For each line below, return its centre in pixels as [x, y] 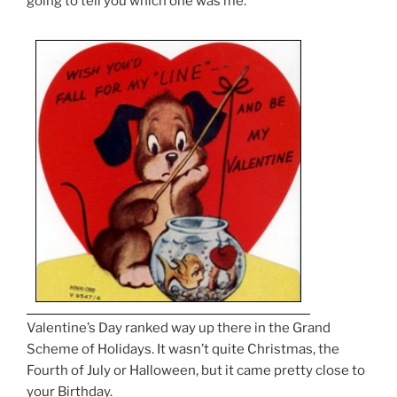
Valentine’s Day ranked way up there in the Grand [179, 328]
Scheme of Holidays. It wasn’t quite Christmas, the [183, 350]
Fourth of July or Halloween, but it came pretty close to [196, 371]
